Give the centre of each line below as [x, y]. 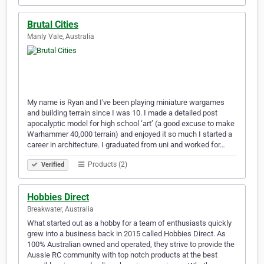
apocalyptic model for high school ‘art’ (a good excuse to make [131, 124]
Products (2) [107, 165]
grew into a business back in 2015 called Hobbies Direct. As [126, 234]
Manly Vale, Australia [61, 37]
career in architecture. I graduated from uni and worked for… [126, 145]
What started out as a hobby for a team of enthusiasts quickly [129, 223]
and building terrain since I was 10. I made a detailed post [122, 113]
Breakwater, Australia [60, 209]
